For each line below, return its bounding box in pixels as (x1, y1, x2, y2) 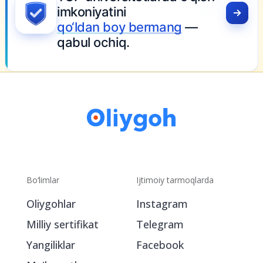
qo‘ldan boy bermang (31, 19, 156, 35)
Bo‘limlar (26, 226, 59, 238)
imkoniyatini (31, 4, 100, 19)
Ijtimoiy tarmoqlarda (136, 226, 214, 238)
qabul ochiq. (31, 34, 104, 50)
